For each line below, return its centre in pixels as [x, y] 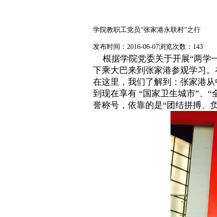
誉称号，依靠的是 [128, 105]
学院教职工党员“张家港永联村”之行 [147, 30]
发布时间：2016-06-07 [126, 47]
